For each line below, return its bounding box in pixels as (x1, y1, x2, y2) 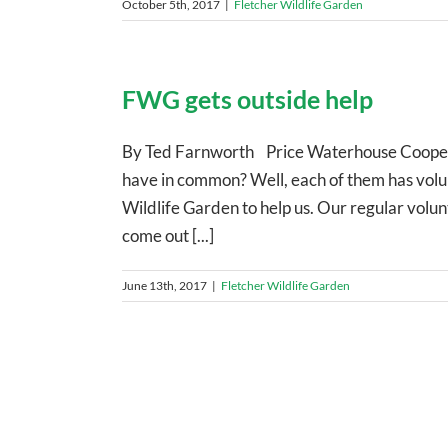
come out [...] (122, 224, 214, 246)
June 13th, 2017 (122, 277, 207, 293)
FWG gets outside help (122, 83, 373, 114)
